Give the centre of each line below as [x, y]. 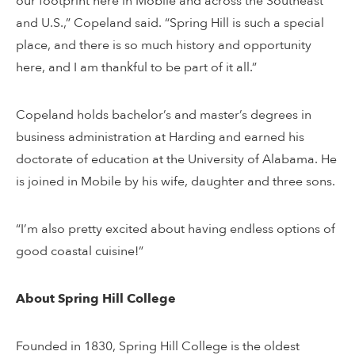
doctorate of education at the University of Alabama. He [176, 160]
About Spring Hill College [96, 299]
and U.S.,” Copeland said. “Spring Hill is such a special [170, 23]
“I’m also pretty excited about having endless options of [176, 229]
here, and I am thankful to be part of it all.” [136, 68]
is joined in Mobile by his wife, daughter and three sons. [176, 182]
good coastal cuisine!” [80, 252]
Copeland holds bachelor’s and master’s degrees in [164, 115]
